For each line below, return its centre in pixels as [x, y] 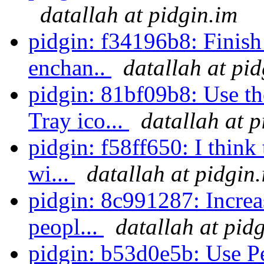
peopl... [66, 227]
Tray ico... [79, 121]
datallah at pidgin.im [139, 15]
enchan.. [70, 68]
